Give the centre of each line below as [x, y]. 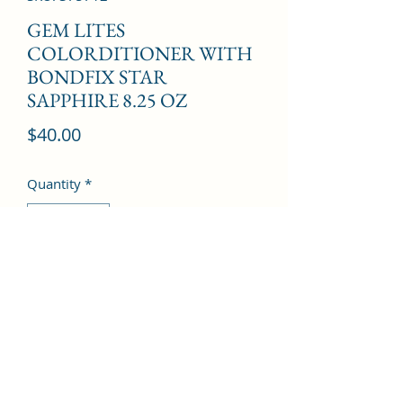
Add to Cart [144, 277]
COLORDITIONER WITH [140, 53]
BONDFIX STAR [97, 76]
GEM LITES [76, 30]
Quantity [54, 183]
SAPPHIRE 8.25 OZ [107, 100]
